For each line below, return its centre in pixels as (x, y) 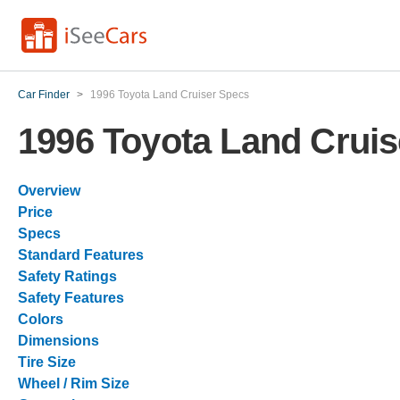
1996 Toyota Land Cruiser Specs (170, 95)
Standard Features (81, 255)
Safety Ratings (67, 276)
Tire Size (47, 362)
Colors (41, 319)
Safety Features (71, 298)
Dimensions (58, 341)
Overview (49, 191)
